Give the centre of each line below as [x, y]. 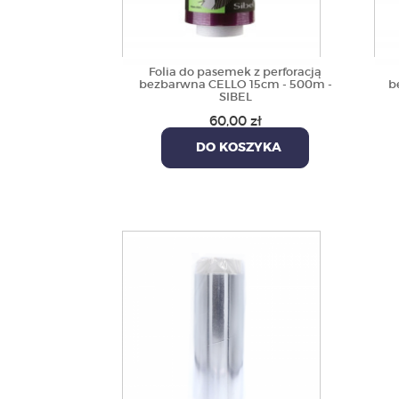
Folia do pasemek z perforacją [236, 72]
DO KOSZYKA [236, 148]
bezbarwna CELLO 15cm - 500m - [235, 84]
